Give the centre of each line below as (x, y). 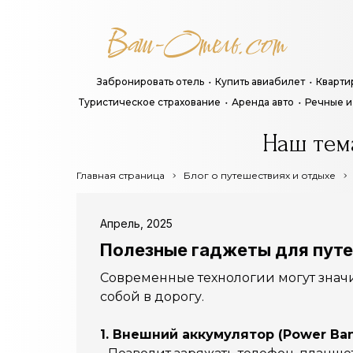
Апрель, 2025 (136, 223)
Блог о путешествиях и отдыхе (260, 175)
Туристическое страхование (150, 102)
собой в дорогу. (152, 297)
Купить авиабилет (260, 82)
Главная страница (121, 175)
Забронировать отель (150, 82)
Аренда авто (263, 102)
